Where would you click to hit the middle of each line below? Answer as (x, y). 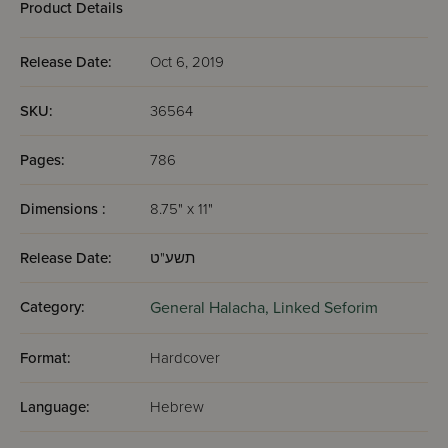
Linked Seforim (325, 308)
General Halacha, (211, 308)
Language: (55, 407)
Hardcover (185, 358)
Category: (52, 307)
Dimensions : (63, 209)
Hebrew (177, 407)
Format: (45, 358)
